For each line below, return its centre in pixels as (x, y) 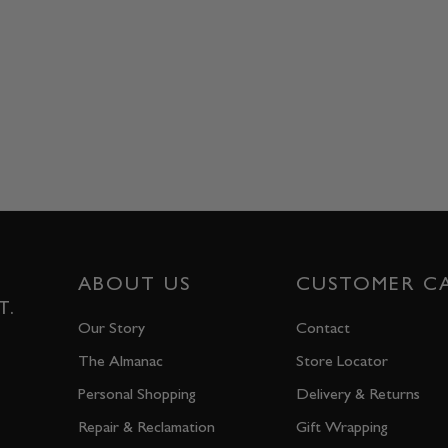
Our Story (111, 328)
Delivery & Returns (358, 394)
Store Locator (342, 361)
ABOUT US (134, 283)
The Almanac (120, 361)
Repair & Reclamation (146, 427)
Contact (323, 328)
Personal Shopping (137, 394)
